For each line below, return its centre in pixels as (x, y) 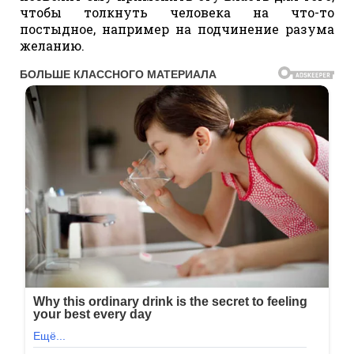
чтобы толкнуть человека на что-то (177, 12)
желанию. (52, 45)
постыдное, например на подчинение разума (177, 28)
